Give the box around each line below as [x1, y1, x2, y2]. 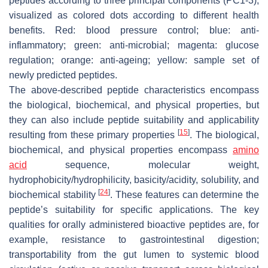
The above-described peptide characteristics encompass [9, 84, 259, 95]
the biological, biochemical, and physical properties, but [9, 99, 259, 110]
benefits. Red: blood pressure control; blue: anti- [9, 25, 259, 35]
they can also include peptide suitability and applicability [9, 114, 259, 125]
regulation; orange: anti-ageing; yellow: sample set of [9, 54, 259, 65]
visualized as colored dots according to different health [9, 10, 259, 20]
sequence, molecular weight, [27, 159, 259, 170]
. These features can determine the [110, 189, 260, 200]
